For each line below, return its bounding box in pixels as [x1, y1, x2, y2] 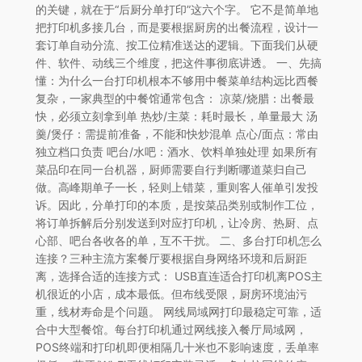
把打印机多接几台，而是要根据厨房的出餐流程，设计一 [35, 19, 318, 34]
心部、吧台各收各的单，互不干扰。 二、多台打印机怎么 [35, 233, 322, 247]
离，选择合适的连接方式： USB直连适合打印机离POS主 [35, 268, 322, 283]
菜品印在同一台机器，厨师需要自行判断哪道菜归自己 [35, 162, 307, 176]
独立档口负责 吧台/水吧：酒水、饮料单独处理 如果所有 [35, 144, 318, 158]
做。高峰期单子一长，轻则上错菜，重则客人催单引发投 [35, 179, 318, 194]
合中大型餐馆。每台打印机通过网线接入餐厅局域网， [35, 322, 307, 336]
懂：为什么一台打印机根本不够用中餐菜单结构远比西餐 [35, 73, 318, 87]
